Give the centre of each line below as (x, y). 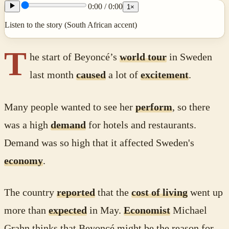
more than (26, 210)
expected (68, 210)
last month (53, 75)
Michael (189, 210)
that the (113, 192)
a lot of (123, 75)
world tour (143, 57)
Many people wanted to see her (70, 107)
